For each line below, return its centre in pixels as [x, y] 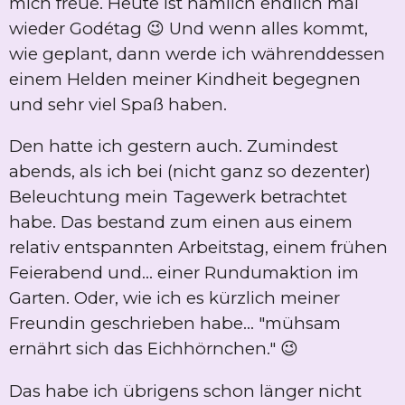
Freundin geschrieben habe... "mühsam [175, 324]
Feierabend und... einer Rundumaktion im [184, 273]
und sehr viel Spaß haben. [120, 104]
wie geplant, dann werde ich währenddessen [197, 53]
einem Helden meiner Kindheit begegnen [185, 79]
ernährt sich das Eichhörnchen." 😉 [154, 349]
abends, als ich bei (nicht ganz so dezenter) [190, 172]
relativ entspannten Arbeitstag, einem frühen [198, 248]
